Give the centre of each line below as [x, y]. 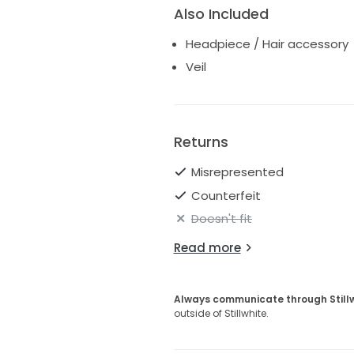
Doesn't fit [222, 219]
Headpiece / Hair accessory [267, 43]
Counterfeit [226, 195]
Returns [201, 142]
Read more [207, 248]
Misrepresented [237, 172]
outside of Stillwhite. [221, 314]
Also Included [221, 13]
